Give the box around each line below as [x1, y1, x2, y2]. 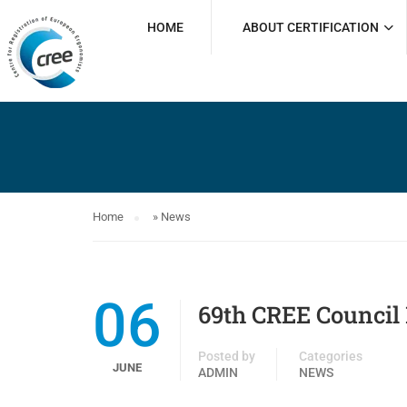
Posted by [198, 349, 255, 363]
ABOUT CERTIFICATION [243, 20, 379, 35]
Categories [299, 349, 362, 363]
